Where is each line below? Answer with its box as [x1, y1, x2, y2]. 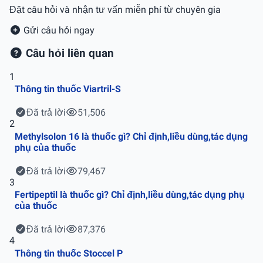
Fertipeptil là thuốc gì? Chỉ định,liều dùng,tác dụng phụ [15, 189, 245, 201]
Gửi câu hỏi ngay [21, 25, 95, 36]
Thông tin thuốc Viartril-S [15, 83, 121, 95]
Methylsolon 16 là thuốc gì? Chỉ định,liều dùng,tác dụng [15, 130, 248, 142]
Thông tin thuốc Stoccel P [15, 247, 123, 259]
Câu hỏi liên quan [23, 47, 114, 60]
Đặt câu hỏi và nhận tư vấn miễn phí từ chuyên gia [9, 4, 221, 16]
